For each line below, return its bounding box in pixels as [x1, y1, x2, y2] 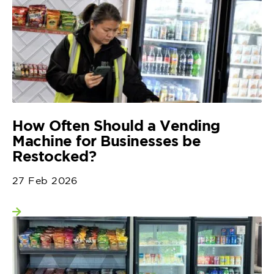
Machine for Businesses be [12, 133, 201, 149]
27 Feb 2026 [12, 175, 78, 187]
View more [12, 206, 114, 226]
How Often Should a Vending [12, 117, 220, 134]
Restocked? [12, 148, 97, 165]
